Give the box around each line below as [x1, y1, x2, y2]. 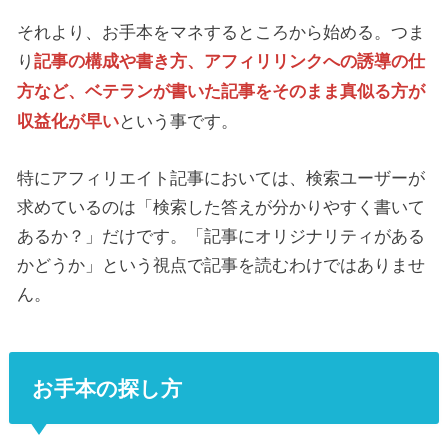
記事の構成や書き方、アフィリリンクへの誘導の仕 [34, 48, 425, 73]
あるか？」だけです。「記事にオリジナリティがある [17, 222, 425, 248]
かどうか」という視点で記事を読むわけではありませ [17, 251, 425, 277]
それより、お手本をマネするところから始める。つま [17, 18, 425, 44]
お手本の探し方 [32, 372, 183, 404]
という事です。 [119, 107, 238, 133]
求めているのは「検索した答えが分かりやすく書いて [17, 193, 425, 219]
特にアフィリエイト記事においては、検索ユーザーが [17, 164, 425, 190]
